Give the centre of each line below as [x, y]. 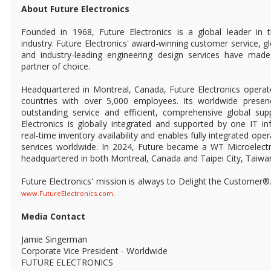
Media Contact [53, 217]
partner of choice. [56, 67]
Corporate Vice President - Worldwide [94, 251]
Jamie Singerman [54, 240]
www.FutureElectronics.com [67, 194]
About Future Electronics [75, 9]
